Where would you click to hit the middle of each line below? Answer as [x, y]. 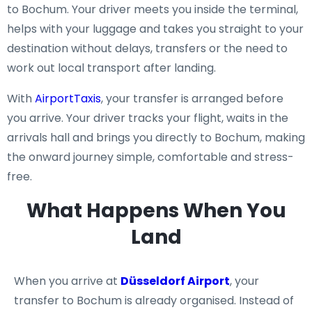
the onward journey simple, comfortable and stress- [150, 157]
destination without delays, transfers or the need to [147, 48]
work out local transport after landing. [111, 68]
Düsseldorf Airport [175, 281]
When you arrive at [67, 281]
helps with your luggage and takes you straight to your [155, 29]
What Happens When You [156, 211]
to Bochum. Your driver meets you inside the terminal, [153, 9]
